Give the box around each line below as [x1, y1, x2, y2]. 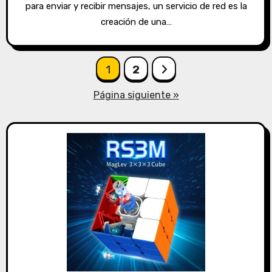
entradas [5, 106, 91, 131]
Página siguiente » [93, 89, 179, 101]
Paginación [5, 56, 108, 81]
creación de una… [100, 16, 172, 28]
